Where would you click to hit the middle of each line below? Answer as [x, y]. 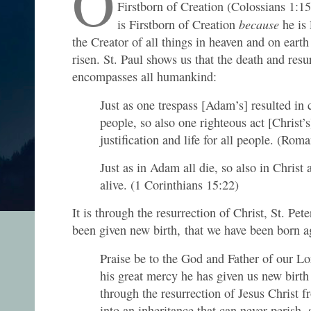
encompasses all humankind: [144, 77]
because [261, 24]
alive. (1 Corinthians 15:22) [169, 185]
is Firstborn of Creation [178, 25]
